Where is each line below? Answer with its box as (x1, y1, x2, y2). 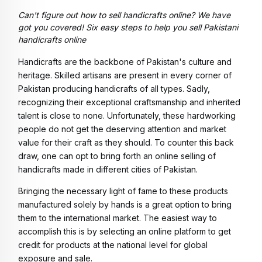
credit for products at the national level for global (18, 239, 208, 250)
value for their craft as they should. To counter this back (18, 137, 234, 147)
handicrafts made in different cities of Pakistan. (18, 164, 200, 174)
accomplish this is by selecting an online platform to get (18, 226, 231, 236)
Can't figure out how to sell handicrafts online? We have (18, 9, 230, 20)
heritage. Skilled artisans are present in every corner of (18, 70, 232, 80)
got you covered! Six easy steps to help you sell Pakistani (18, 22, 238, 32)
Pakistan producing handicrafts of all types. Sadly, (18, 83, 210, 94)
